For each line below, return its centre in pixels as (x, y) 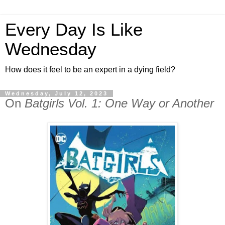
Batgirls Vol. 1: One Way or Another (119, 103)
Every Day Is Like (74, 30)
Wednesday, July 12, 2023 (57, 93)
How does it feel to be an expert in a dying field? (90, 70)
